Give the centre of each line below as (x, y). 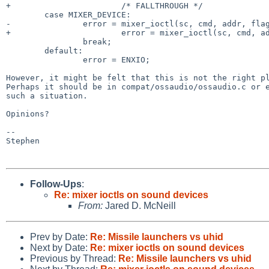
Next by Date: (60, 247)
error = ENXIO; (44, 59)
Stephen (23, 141)
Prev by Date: (60, 237)
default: (25, 50)
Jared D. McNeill (139, 205)
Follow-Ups (56, 184)
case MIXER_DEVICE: (25, 14)
